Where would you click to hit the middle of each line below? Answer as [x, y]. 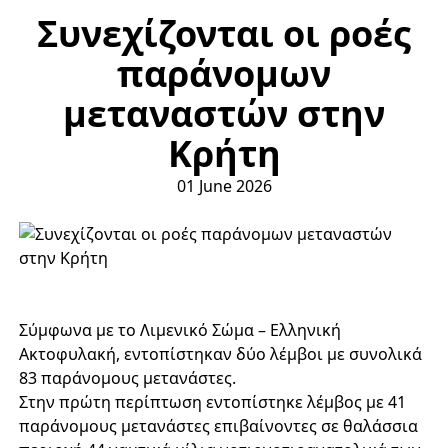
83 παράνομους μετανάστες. [127, 378]
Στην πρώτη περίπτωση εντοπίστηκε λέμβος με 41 [212, 402]
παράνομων [224, 73]
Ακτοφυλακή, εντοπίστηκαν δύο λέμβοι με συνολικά [220, 354]
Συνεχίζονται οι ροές [224, 33]
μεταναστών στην [224, 113]
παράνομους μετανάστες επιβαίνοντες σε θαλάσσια [218, 426]
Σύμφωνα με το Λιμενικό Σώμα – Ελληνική [179, 330]
